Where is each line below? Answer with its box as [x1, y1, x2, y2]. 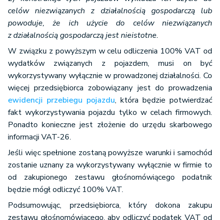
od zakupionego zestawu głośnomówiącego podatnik [8, 172, 212, 183]
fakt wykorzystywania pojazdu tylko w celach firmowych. [8, 107, 212, 118]
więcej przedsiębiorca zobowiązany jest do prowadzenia [8, 82, 212, 93]
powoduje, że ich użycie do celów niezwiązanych [8, 18, 212, 28]
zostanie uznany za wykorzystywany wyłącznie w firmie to [8, 160, 212, 170]
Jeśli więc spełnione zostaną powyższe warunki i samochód [8, 147, 212, 158]
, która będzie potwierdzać [115, 95, 212, 106]
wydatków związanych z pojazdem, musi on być [8, 58, 212, 69]
